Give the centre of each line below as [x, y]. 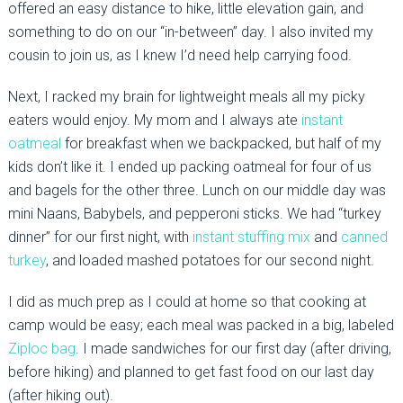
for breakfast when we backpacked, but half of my [221, 143]
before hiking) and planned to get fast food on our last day [191, 372]
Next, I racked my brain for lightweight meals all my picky [186, 96]
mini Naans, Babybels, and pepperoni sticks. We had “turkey [194, 213]
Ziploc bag [41, 348]
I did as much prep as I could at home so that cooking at [187, 301]
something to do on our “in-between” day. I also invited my [190, 31]
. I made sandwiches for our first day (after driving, [233, 348]
